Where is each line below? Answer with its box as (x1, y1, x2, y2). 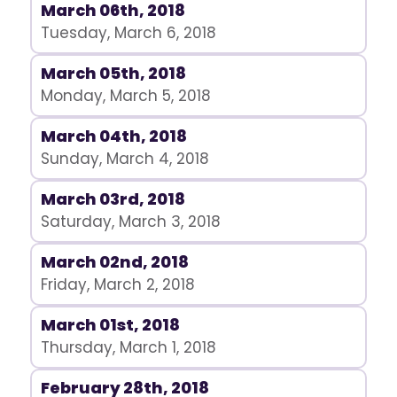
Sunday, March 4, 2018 (40, 148, 209, 169)
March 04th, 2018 (40, 125, 187, 147)
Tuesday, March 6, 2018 (40, 22, 216, 43)
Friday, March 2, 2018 (40, 274, 195, 295)
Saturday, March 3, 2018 (40, 211, 221, 232)
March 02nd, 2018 (40, 251, 189, 273)
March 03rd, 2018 (40, 188, 185, 210)
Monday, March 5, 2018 (40, 85, 211, 106)
